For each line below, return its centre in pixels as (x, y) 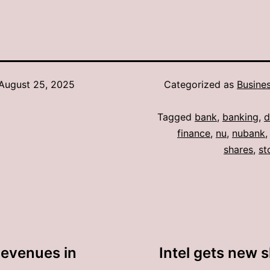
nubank (249, 133)
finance (194, 133)
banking (240, 117)
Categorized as (200, 85)
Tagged (176, 117)
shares (238, 150)
